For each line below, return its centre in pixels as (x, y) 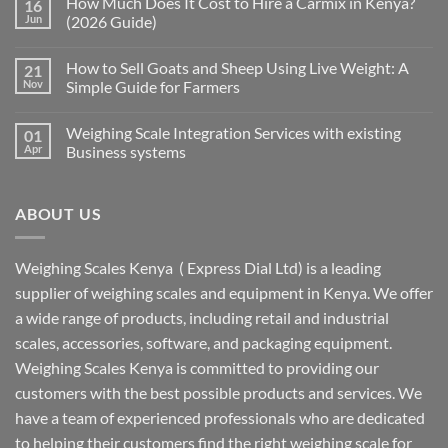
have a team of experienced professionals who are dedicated (220, 418)
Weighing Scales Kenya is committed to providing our (197, 368)
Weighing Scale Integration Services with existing (233, 132)
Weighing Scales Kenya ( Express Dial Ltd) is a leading (198, 268)
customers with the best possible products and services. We (218, 393)
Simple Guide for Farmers (153, 86)
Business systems (126, 151)
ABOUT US (58, 213)
